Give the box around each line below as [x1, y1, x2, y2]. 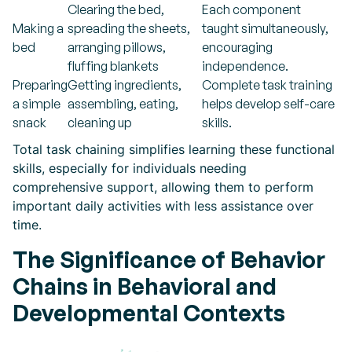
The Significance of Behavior [13, 245, 325, 273]
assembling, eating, [68, 96, 178, 112]
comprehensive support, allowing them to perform [13, 179, 313, 195]
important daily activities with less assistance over [13, 198, 313, 214]
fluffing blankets [68, 58, 159, 74]
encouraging [202, 39, 273, 55]
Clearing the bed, [68, 2, 164, 17]
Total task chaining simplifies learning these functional [13, 141, 335, 157]
